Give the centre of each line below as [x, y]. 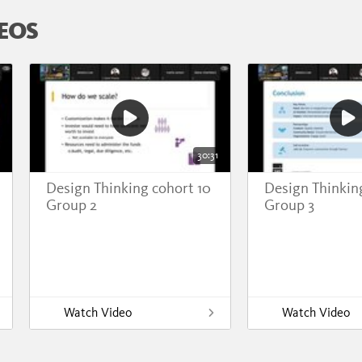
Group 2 [72, 205]
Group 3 [289, 205]
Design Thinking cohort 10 [128, 188]
